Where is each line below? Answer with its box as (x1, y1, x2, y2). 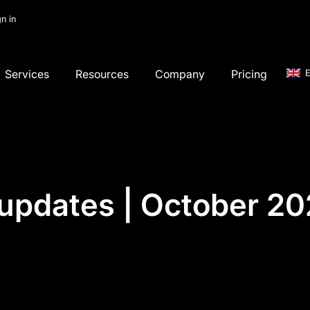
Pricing (231, 66, 268, 81)
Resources (75, 66, 129, 81)
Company (155, 66, 206, 81)
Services (5, 66, 50, 81)
